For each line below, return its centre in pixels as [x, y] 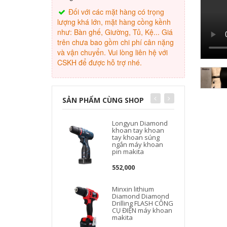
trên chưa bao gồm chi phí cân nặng [116, 42]
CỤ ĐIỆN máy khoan [142, 210]
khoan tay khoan [138, 130]
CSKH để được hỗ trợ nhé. [100, 62]
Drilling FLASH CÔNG [143, 203]
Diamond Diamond [141, 196]
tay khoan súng [136, 137]
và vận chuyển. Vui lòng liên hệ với [112, 52]
